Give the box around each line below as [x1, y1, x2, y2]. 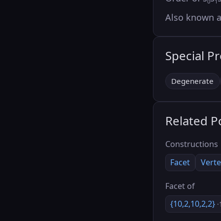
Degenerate [171, 75, 214, 86]
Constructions [165, 139, 218, 150]
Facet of [165, 180, 195, 191]
